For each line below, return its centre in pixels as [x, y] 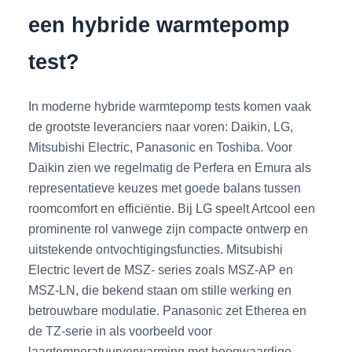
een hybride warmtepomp [159, 24]
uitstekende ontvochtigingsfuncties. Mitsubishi [156, 249]
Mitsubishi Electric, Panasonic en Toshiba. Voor [161, 147]
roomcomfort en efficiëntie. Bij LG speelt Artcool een [172, 208]
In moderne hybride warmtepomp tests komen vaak [170, 106]
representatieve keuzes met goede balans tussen [165, 187]
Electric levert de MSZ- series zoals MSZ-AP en [161, 269]
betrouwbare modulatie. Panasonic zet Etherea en [168, 310]
